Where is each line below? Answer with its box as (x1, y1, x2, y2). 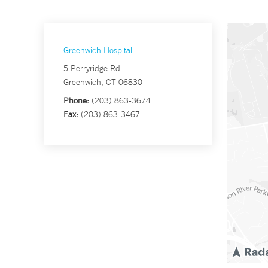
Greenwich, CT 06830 (63, 77, 142, 88)
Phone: (63, 95, 89, 106)
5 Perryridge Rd (63, 63, 120, 74)
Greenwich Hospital (63, 45, 132, 56)
